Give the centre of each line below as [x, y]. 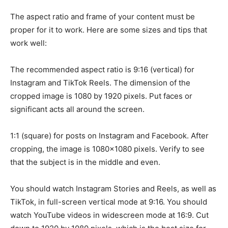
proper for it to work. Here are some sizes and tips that [109, 30]
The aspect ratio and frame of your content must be [103, 16]
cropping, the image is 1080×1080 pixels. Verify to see [107, 149]
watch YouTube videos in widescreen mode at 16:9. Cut [109, 215]
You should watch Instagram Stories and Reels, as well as [113, 188]
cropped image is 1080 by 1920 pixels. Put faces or [101, 96]
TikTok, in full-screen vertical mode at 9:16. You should [109, 202]
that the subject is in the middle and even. [85, 162]
